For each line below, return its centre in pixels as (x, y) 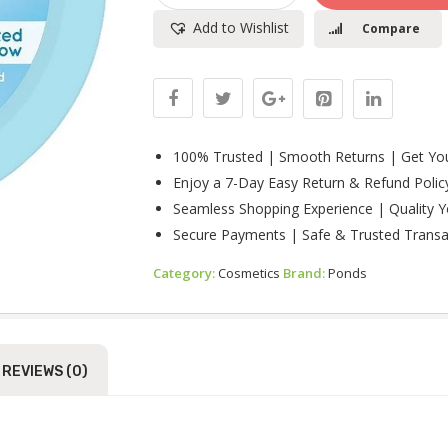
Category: (186, 273)
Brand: (306, 273)
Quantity (185, 216)
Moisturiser (195, 116)
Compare (390, 28)
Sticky (175, 56)
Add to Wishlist (241, 27)
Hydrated (189, 156)
